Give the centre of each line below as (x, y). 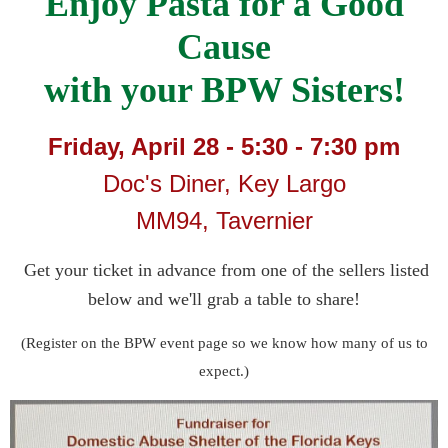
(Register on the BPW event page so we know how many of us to (224, 342)
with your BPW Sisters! (224, 89)
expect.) (224, 370)
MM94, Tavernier (224, 220)
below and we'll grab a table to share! (224, 298)
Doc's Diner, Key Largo (224, 183)
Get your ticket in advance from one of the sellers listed (226, 269)
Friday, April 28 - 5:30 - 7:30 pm (224, 146)
